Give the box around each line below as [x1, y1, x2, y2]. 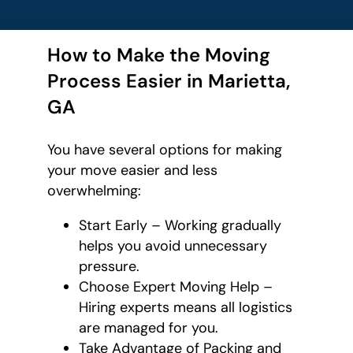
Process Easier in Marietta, [47, 69, 290, 94]
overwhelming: [47, 181, 141, 201]
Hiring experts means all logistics [79, 298, 292, 318]
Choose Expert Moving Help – [79, 277, 273, 297]
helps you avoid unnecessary [79, 236, 267, 256]
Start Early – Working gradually [79, 216, 281, 236]
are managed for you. [79, 318, 218, 338]
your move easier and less [47, 161, 217, 180]
